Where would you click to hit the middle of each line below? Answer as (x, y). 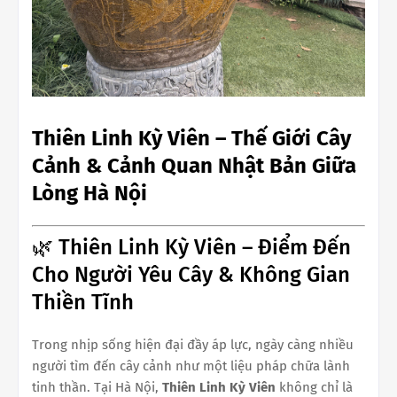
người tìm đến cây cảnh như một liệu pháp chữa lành (191, 366)
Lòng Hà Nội (90, 193)
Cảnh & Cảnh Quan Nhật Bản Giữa (194, 166)
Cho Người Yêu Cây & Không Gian (191, 274)
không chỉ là (314, 387)
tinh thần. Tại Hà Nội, (97, 387)
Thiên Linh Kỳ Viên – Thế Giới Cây (191, 138)
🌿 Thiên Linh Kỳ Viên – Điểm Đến (191, 247)
